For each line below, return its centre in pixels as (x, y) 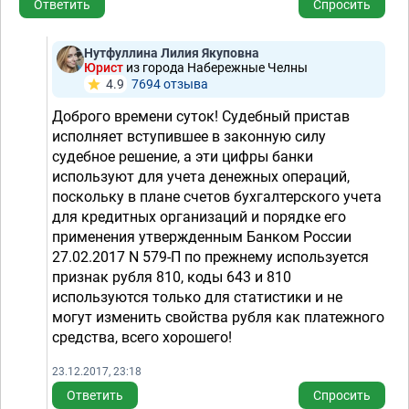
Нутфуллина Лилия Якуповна (172, 53)
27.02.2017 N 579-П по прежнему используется (210, 257)
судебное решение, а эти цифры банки (183, 157)
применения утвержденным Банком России (202, 237)
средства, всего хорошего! (142, 337)
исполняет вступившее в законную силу (189, 136)
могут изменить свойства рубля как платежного (218, 317)
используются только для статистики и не (197, 297)
